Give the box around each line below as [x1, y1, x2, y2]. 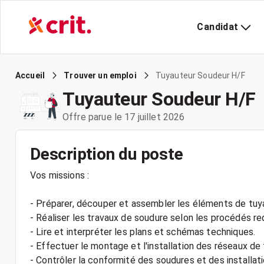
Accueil [15, 71, 45, 80]
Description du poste [30, 144, 183, 164]
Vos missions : [30, 170, 90, 181]
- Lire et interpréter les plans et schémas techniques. [30, 226, 256, 237]
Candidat [197, 21, 239, 32]
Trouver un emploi [64, 71, 137, 80]
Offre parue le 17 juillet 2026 [62, 111, 185, 123]
